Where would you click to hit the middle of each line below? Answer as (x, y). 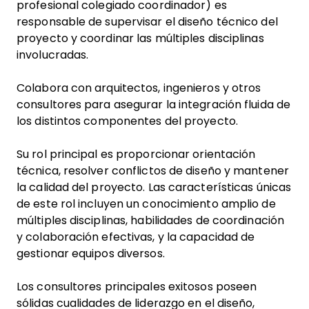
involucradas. (53, 55)
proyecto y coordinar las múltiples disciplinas (140, 38)
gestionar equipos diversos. (92, 253)
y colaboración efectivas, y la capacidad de (136, 237)
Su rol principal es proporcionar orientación (136, 154)
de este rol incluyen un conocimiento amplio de (146, 204)
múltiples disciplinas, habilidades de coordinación (150, 220)
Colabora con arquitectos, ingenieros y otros (139, 88)
